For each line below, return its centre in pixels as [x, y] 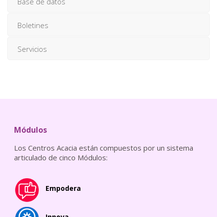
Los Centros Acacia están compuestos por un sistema [104, 147]
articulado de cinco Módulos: [61, 157]
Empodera [63, 188]
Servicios [32, 49]
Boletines [33, 25]
